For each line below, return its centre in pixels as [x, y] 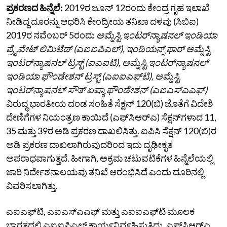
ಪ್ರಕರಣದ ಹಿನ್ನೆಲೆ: [34, 7]
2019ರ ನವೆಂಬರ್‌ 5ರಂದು [51, 35]
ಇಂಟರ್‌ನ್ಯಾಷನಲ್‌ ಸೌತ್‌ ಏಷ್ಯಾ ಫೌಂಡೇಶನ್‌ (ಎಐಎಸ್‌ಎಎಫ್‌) [107, 89]
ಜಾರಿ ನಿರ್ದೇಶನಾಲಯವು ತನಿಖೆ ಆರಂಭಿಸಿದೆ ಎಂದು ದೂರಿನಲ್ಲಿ [105, 172]
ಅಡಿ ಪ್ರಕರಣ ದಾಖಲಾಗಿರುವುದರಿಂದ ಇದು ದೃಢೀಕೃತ [89, 144]
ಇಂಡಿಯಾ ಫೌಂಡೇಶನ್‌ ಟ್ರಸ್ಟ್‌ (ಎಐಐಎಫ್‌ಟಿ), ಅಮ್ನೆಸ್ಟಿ [93, 76]
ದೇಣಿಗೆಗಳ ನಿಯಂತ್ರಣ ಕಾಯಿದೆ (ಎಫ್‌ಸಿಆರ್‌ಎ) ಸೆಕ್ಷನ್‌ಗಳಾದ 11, [111, 117]
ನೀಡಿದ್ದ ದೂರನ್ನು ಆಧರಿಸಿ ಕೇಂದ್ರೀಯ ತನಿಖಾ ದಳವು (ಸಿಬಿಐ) [102, 21]
